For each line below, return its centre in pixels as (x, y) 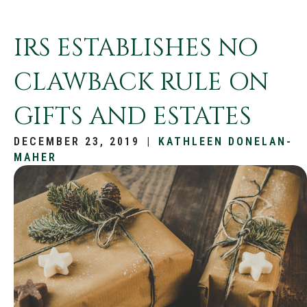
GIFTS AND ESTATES (133, 117)
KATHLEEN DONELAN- (225, 142)
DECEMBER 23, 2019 (77, 142)
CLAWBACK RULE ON (141, 83)
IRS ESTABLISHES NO (136, 48)
